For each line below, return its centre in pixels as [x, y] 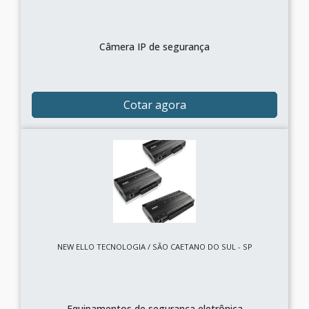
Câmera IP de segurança [154, 47]
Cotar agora [154, 105]
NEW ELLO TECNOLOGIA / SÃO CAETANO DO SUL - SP [154, 247]
